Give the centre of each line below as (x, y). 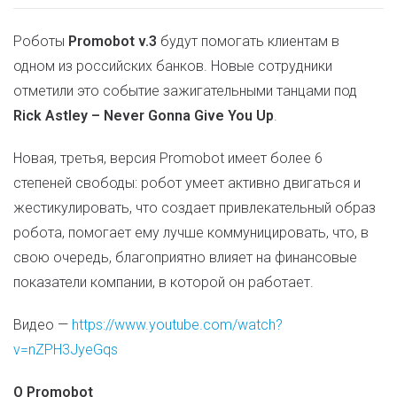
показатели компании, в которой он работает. (163, 282)
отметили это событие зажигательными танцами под (185, 91)
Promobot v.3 (113, 41)
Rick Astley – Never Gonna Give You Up (144, 116)
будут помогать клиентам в (248, 41)
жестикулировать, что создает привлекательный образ (195, 208)
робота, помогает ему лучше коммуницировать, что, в (191, 233)
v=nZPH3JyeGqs (66, 350)
